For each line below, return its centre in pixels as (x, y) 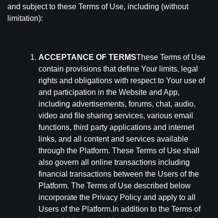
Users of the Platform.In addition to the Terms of (119, 209)
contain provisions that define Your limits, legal (118, 69)
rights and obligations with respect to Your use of (122, 81)
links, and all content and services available (113, 139)
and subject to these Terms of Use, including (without (98, 7)
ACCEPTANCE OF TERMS (87, 57)
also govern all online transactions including (114, 162)
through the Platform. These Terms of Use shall (119, 151)
